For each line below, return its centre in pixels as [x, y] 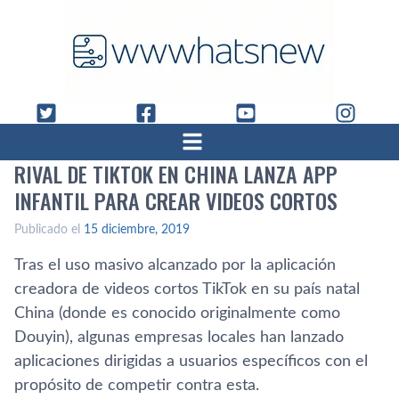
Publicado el [49, 230]
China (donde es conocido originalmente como [177, 313]
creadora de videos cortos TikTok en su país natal [187, 289]
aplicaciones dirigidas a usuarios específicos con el [191, 362]
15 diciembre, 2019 [137, 230]
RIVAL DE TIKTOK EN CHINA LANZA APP [176, 174]
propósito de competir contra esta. [137, 386]
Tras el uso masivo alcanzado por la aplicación [175, 265]
